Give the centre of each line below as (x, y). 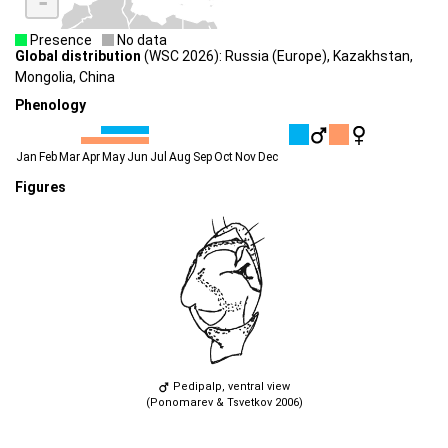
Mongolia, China (65, 76)
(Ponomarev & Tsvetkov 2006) (224, 402)
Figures (40, 187)
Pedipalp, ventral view (230, 386)
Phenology (50, 105)
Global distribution (78, 55)
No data (140, 39)
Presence (59, 39)
